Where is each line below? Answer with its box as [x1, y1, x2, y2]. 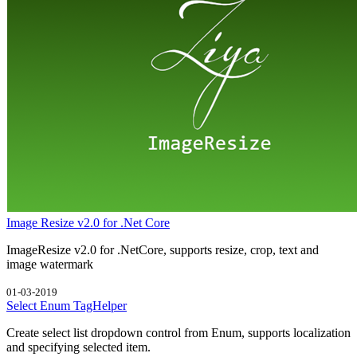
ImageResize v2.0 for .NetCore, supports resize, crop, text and [6, 242, 319, 257]
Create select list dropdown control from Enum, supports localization [6, 325, 351, 339]
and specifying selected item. [6, 339, 151, 354]
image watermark [6, 257, 93, 271]
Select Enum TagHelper [6, 298, 127, 312]
